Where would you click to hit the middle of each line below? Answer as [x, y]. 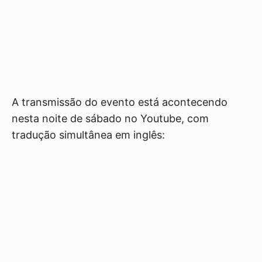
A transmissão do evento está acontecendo [120, 102]
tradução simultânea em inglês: [88, 135]
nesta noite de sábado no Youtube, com [110, 119]
